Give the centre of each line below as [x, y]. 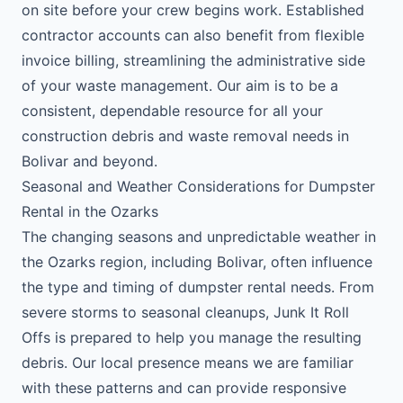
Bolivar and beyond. [90, 161]
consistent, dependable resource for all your [172, 111]
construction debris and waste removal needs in [185, 136]
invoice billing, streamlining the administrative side [193, 60]
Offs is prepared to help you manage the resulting [192, 337]
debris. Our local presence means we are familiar [188, 363]
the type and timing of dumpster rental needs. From [198, 287]
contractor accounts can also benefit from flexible [193, 35]
